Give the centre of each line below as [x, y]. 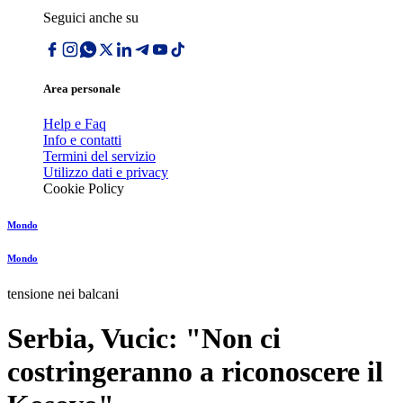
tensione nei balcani [63, 294]
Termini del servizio [99, 157]
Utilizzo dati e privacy [106, 173]
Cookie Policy [84, 189]
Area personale [82, 89]
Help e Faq [75, 124]
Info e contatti [82, 140]
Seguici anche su [91, 18]
